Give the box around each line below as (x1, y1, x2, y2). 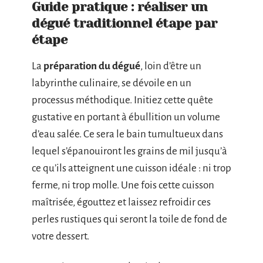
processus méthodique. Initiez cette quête (32, 95, 213, 106)
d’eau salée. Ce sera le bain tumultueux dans (32, 129, 223, 140)
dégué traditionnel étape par (32, 16, 217, 31)
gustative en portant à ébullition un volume (32, 112, 220, 123)
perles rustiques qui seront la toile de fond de (32, 214, 227, 225)
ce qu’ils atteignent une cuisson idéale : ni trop (32, 163, 231, 174)
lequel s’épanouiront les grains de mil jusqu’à (32, 146, 227, 157)
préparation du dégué (43, 60, 140, 72)
